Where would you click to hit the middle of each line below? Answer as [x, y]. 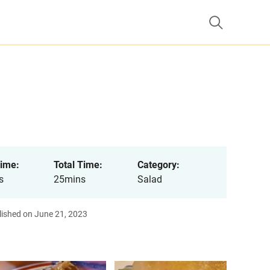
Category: [158, 165]
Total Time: [78, 165]
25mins [69, 179]
